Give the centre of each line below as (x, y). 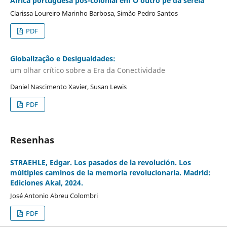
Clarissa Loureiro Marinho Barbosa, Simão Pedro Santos (94, 13)
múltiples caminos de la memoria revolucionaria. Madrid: (110, 173)
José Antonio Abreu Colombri (54, 196)
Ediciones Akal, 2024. (46, 183)
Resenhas (32, 140)
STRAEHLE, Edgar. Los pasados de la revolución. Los (100, 163)
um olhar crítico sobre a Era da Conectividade (87, 70)
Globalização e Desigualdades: (63, 58)
